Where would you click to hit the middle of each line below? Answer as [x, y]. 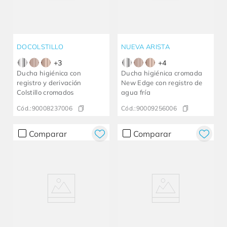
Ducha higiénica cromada [162, 73]
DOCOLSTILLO [40, 47]
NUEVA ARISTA [145, 47]
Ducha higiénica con [49, 73]
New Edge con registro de [162, 83]
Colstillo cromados [45, 92]
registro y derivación [49, 83]
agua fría [136, 92]
